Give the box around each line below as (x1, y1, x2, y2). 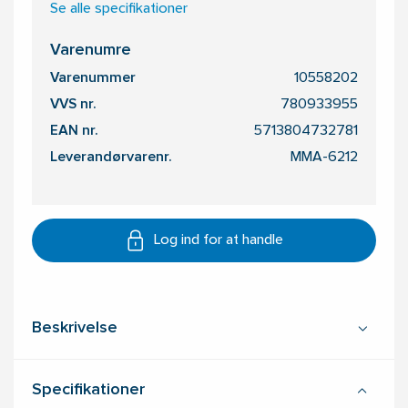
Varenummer (50, 72, 136, 86)
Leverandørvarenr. (50, 151, 172, 165)
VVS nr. (50, 98, 97, 112)
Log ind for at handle (154, 234, 283, 248)
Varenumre (50, 44, 131, 58)
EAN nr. (50, 125, 98, 138)
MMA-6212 (291, 151, 358, 165)
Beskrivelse (32, 321, 117, 336)
